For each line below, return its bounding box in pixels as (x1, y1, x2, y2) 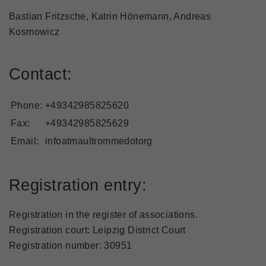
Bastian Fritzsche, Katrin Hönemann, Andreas (9, 11, 211, 21)
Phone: (11, 100, 43, 110)
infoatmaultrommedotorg (45, 136, 153, 146)
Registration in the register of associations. (9, 210, 198, 220)
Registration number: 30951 (9, 240, 132, 251)
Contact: (9, 65, 72, 83)
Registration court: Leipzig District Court (9, 225, 186, 235)
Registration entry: (9, 176, 147, 194)
